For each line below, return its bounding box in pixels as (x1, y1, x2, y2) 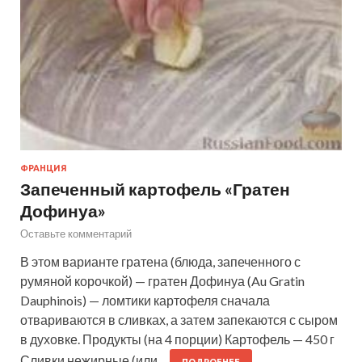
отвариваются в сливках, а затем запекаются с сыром (20, 311, 338, 327)
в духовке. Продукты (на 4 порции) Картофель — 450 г (20, 330, 335, 347)
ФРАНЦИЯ (20, 162, 67, 173)
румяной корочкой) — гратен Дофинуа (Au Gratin (20, 272, 305, 288)
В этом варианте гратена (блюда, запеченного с (20, 253, 301, 269)
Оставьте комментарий (20, 226, 132, 240)
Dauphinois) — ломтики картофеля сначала (20, 292, 270, 308)
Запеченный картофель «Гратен (20, 178, 290, 199)
